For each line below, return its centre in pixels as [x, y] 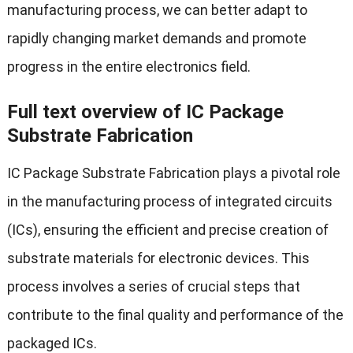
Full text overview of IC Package [145, 111]
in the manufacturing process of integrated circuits [169, 201]
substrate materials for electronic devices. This [158, 258]
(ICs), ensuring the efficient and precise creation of [167, 229]
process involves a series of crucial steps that [153, 286]
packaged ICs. [52, 343]
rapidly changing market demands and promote [156, 38]
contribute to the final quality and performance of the [175, 314]
